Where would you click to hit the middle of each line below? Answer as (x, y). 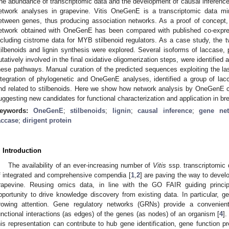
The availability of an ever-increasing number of (81, 165)
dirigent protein (47, 120)
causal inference (165, 110)
